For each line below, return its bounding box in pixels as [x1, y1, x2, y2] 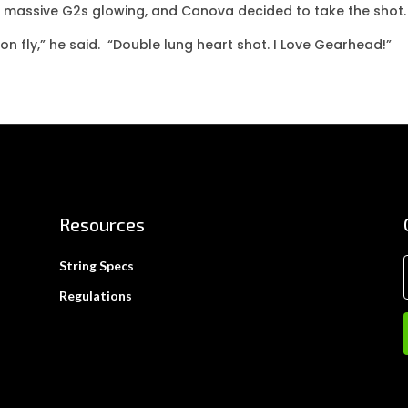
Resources [58, 212, 145, 235]
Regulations [58, 287, 132, 303]
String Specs [58, 257, 134, 273]
